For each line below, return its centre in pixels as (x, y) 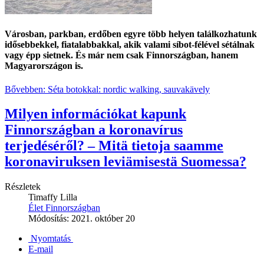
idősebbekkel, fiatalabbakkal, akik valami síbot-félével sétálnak (130, 45)
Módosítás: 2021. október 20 (82, 219)
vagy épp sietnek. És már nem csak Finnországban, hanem (121, 55)
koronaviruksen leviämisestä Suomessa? (126, 162)
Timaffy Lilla (53, 197)
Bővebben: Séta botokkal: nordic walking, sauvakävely (107, 89)
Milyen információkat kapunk (95, 114)
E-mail (41, 249)
